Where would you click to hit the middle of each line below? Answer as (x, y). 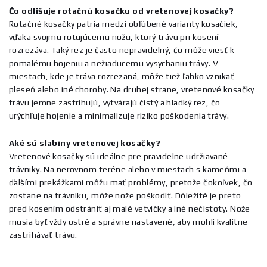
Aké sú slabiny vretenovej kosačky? (85, 143)
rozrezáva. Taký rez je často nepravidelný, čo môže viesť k (122, 50)
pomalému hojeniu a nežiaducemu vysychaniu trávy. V (114, 63)
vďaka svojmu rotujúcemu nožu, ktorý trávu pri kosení (114, 37)
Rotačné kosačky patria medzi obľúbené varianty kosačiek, (124, 24)
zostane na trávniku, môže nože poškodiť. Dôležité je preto (125, 195)
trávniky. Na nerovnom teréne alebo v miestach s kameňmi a (128, 169)
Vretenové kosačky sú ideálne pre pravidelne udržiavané (119, 156)
